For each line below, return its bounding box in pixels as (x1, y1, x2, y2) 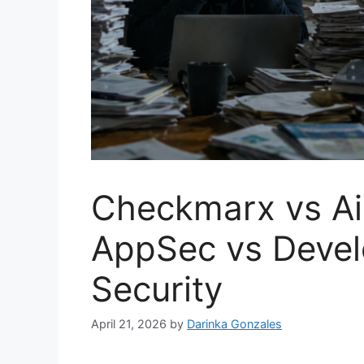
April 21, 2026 (91, 317, 167, 331)
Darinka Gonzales (187, 317, 282, 331)
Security (91, 267, 223, 310)
